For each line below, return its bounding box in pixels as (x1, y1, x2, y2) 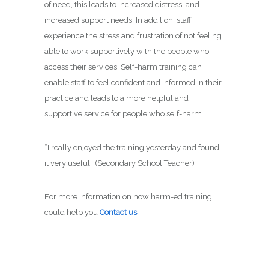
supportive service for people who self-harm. (44, 109, 204, 118)
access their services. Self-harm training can (44, 62, 202, 71)
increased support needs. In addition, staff (44, 16, 192, 25)
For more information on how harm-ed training (44, 192, 212, 201)
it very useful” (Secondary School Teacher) (44, 159, 195, 168)
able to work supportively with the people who (44, 47, 209, 56)
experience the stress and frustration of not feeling (44, 31, 222, 40)
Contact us (100, 208, 137, 217)
